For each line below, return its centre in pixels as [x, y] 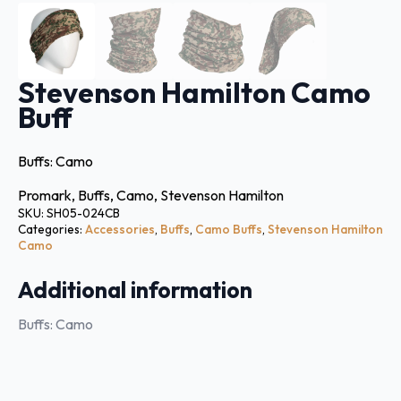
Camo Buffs [229, 230]
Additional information [135, 290]
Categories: [51, 230]
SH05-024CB [83, 213]
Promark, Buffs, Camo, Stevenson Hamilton [151, 196]
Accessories [120, 230]
